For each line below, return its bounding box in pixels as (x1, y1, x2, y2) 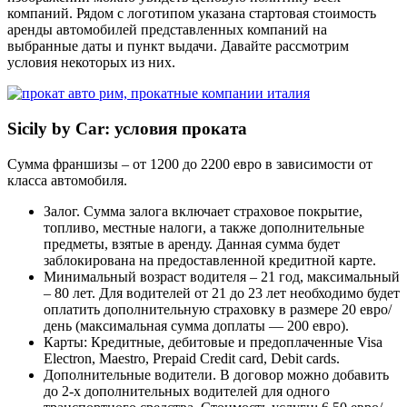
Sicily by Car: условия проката (7, 118, 247, 138)
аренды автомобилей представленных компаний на (7, 22, 327, 38)
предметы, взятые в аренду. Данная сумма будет (44, 235, 340, 252)
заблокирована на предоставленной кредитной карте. (44, 252, 376, 268)
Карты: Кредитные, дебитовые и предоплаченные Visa (44, 333, 382, 350)
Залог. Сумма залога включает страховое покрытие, (44, 203, 362, 219)
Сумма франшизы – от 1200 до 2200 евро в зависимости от (7, 155, 372, 172)
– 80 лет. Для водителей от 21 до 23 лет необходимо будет (44, 284, 400, 301)
